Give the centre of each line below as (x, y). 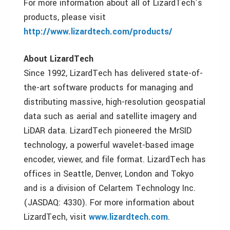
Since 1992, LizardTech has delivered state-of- (113, 73)
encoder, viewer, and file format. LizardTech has (115, 159)
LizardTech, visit (56, 217)
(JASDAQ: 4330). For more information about (109, 203)
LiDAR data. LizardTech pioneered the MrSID (108, 131)
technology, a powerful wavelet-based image (109, 145)
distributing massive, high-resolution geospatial (114, 102)
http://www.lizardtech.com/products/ (98, 32)
